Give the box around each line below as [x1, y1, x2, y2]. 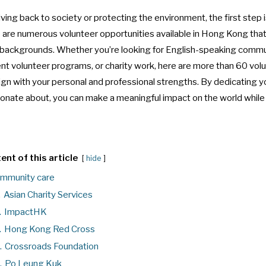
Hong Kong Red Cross [4, 223, 95, 235]
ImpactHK [4, 206, 47, 217]
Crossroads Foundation [5, 240, 99, 252]
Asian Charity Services [4, 189, 93, 200]
